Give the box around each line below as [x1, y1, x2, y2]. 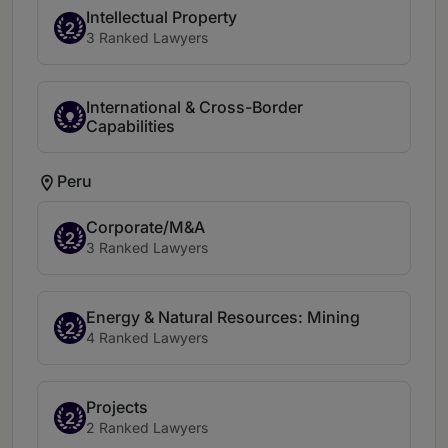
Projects [86, 397, 148, 418]
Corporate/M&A [86, 217, 205, 238]
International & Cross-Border [86, 97, 303, 118]
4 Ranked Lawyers [86, 329, 208, 347]
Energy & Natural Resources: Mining [86, 307, 360, 328]
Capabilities [86, 116, 175, 137]
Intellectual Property [86, 7, 237, 28]
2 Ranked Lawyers [86, 419, 208, 437]
